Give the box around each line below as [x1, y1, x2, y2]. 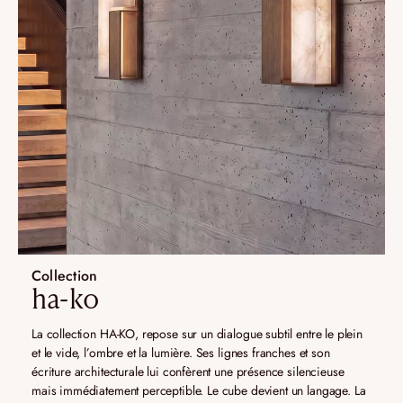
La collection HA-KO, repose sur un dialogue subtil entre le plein [31, 325, 363, 344]
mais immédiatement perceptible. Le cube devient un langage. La [31, 381, 366, 400]
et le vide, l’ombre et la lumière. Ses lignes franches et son [31, 344, 330, 363]
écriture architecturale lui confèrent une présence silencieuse [31, 363, 345, 381]
